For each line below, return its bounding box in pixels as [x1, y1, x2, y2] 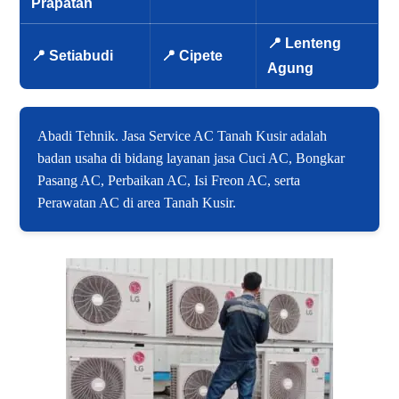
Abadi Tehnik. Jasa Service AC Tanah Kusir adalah [37, 128, 328, 144]
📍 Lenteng [267, 36, 342, 52]
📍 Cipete [161, 48, 224, 64]
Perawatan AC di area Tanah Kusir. [37, 195, 237, 211]
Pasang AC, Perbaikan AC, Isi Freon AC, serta [37, 173, 301, 189]
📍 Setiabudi [31, 48, 114, 64]
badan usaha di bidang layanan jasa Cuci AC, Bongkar [37, 151, 346, 167]
